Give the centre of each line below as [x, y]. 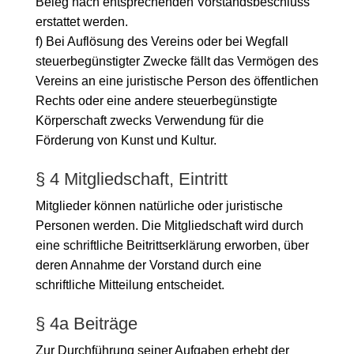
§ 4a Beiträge [86, 323]
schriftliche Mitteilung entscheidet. [130, 284]
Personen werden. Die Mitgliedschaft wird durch [169, 225]
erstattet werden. [81, 21]
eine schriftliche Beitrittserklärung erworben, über [172, 245]
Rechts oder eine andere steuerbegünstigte [156, 100]
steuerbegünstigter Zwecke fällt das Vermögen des [177, 61]
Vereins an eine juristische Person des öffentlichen [177, 81]
